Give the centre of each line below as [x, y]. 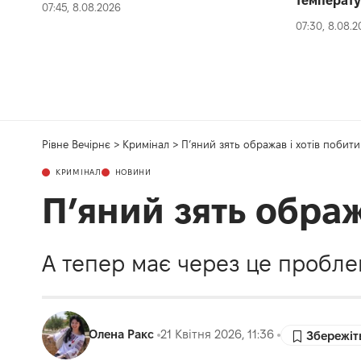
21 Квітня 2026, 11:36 [218, 335]
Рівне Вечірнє [76, 144]
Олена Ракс [122, 335]
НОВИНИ [133, 172]
